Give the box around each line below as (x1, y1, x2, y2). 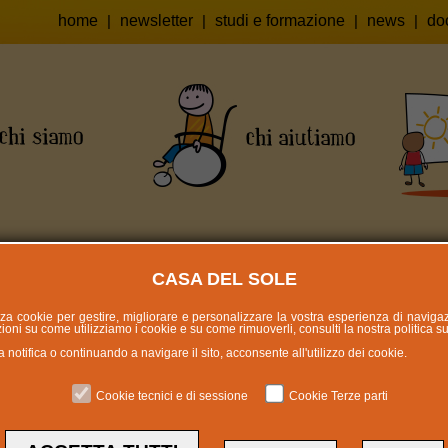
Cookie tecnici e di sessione (96, 388, 248, 403)
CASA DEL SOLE (151, 268, 297, 289)
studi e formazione (214, 12, 345, 29)
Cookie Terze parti (289, 388, 388, 403)
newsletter (119, 12, 193, 29)
